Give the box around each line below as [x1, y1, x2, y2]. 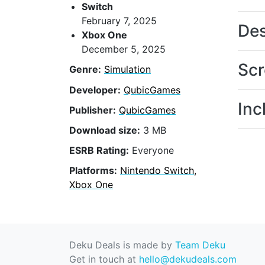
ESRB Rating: [69, 144, 129, 157]
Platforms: [69, 164, 117, 177]
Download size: [69, 124, 140, 137]
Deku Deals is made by [69, 239, 175, 251]
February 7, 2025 [82, 15, 157, 27]
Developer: [69, 83, 121, 96]
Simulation [104, 63, 151, 76]
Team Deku [175, 239, 225, 251]
